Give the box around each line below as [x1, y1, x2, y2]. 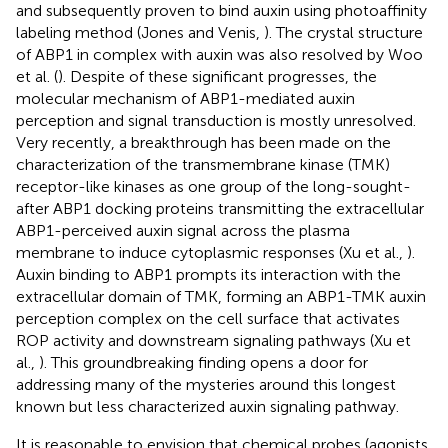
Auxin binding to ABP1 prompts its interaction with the [16, 264, 401, 284]
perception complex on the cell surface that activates [16, 308, 400, 328]
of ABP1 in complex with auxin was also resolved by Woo [16, 44, 423, 64]
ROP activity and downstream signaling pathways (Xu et [16, 330, 411, 350]
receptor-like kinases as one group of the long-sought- [16, 176, 411, 196]
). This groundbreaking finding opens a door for [39, 352, 368, 372]
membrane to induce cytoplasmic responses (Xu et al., [16, 242, 407, 262]
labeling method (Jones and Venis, [16, 22, 264, 42]
